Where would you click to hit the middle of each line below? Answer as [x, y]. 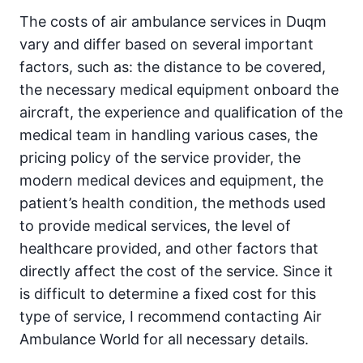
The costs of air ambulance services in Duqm [173, 22]
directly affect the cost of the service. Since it [176, 271]
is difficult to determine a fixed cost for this [168, 294]
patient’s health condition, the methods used [173, 203]
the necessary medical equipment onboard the [179, 90]
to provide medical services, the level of [155, 226]
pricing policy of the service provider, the [160, 158]
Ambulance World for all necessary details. [164, 340]
